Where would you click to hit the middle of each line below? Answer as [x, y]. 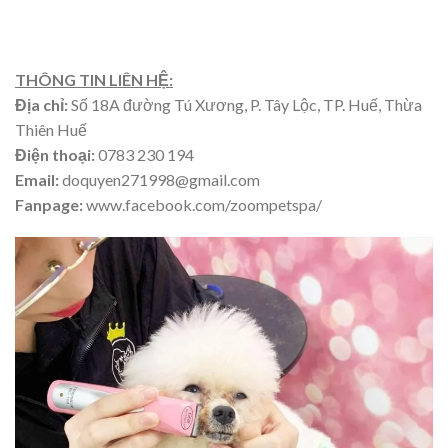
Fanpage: [49, 204]
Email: [37, 179]
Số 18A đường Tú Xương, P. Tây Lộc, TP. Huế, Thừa [245, 104]
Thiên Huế [51, 129]
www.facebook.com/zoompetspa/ [202, 204]
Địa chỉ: [41, 104]
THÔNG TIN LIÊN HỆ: [94, 79]
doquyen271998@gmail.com [159, 179]
